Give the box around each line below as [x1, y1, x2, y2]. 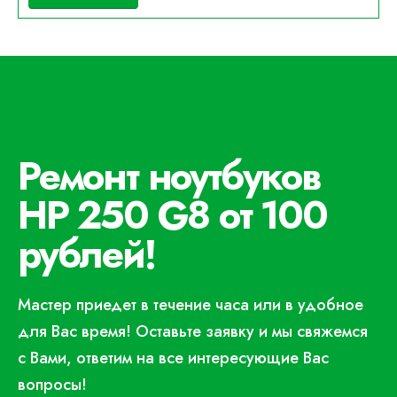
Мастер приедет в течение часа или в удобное [18, 293, 363, 316]
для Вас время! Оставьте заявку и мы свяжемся [18, 320, 368, 343]
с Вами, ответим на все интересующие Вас [18, 346, 329, 370]
